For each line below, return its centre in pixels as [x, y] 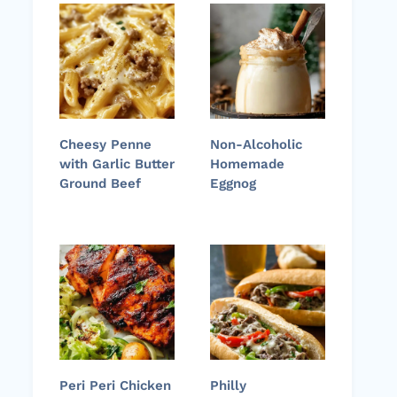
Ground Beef [100, 184]
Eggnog [233, 184]
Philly [228, 386]
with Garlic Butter [117, 164]
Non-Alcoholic [256, 145]
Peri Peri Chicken [115, 386]
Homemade [247, 164]
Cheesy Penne [105, 145]
